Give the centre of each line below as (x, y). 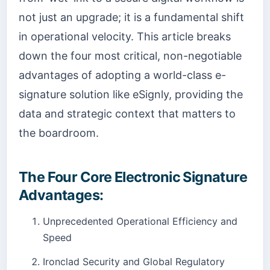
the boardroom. (59, 133)
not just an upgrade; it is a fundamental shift (131, 17)
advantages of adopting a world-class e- (122, 75)
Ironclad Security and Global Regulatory (134, 261)
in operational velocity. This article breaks (125, 36)
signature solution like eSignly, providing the (131, 94)
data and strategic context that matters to (127, 113)
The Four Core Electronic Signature (133, 177)
